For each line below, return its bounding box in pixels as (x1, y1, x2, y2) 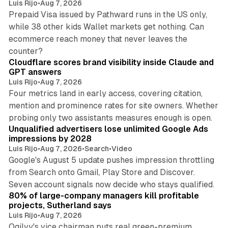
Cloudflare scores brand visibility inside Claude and (8, 58, 214, 68)
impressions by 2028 (8, 134, 92, 144)
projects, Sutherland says (8, 201, 111, 211)
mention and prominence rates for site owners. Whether (8, 101, 218, 111)
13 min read (176, 175, 210, 183)
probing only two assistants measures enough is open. (8, 113, 212, 123)
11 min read (177, 42, 210, 49)
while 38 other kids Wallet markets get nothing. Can (8, 22, 204, 32)
